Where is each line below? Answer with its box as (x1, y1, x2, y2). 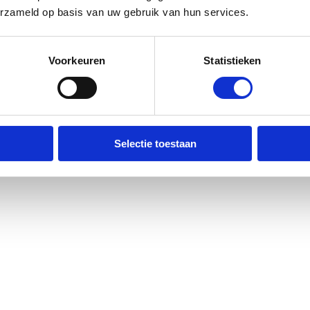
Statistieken (203, 54, 262, 66)
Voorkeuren (48, 54, 105, 66)
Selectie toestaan (113, 137, 197, 149)
